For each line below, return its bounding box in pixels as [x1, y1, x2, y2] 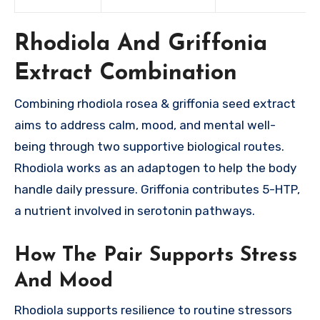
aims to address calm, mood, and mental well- [14, 118, 276, 133]
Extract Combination [14, 62, 237, 86]
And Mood [14, 271, 113, 292]
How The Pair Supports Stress [14, 246, 297, 266]
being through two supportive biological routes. [14, 139, 284, 154]
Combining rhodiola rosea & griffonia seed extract [14, 96, 296, 111]
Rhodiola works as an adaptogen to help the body [14, 161, 296, 176]
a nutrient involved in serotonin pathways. [14, 204, 255, 219]
